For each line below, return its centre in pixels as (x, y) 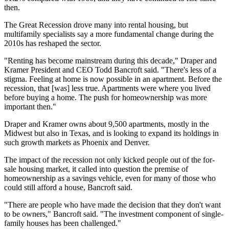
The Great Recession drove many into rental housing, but (96, 25)
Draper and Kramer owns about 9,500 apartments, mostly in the (107, 124)
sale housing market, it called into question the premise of (96, 169)
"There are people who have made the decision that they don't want (112, 205)
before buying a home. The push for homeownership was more (106, 97)
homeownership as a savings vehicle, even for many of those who (110, 178)
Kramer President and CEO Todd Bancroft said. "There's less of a (110, 70)
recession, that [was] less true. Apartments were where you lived (107, 88)
